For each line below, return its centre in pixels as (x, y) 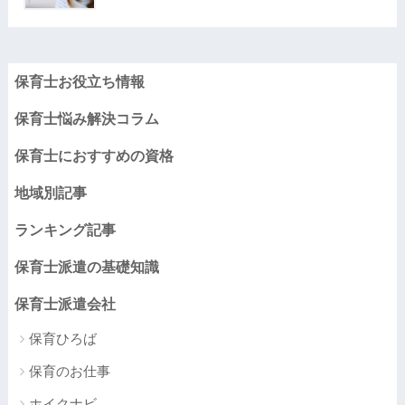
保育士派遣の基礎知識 (86, 267)
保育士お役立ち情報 (79, 81)
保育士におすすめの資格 (94, 155)
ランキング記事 (65, 230)
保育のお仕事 (69, 371)
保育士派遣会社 (65, 304)
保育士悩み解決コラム (86, 118)
